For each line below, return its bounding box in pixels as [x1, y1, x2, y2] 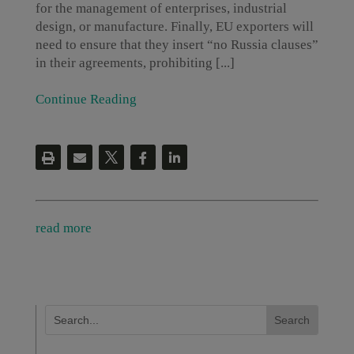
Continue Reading [35, 91, 137, 107]
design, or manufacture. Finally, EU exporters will [35, 18, 314, 34]
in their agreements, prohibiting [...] [35, 55, 235, 70]
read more [35, 220, 92, 235]
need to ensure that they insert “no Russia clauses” [35, 36, 318, 52]
